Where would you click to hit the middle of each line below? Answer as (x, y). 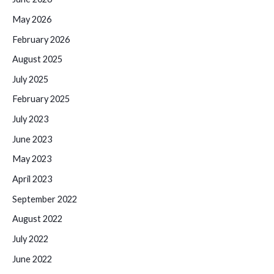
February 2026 (41, 39)
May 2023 (32, 159)
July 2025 (30, 79)
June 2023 (32, 139)
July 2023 (30, 119)
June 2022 (32, 259)
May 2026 (32, 19)
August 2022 (37, 219)
